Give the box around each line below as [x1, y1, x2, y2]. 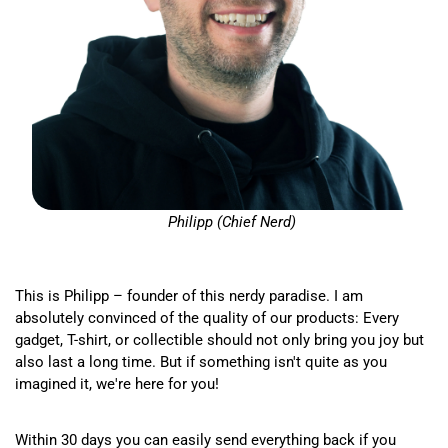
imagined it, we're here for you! [15, 375, 219, 394]
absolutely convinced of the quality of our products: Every [15, 309, 399, 328]
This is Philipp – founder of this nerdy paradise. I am [15, 287, 363, 306]
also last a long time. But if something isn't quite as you [15, 353, 387, 372]
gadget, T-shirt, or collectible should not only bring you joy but [15, 331, 424, 350]
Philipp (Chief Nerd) [167, 213, 296, 232]
